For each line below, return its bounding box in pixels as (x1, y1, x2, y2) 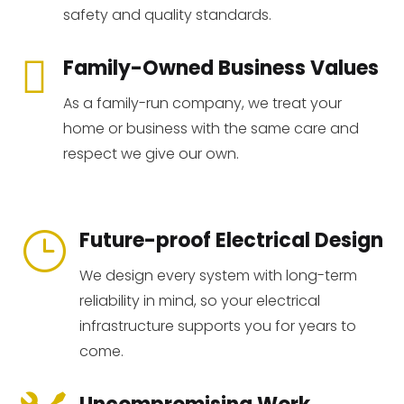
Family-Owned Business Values (62, 54, 379, 83)
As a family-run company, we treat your (62, 93, 342, 115)
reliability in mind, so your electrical (78, 290, 320, 312)
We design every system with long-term (78, 265, 357, 287)
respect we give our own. (62, 143, 239, 165)
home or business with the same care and (62, 118, 359, 140)
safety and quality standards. (62, 5, 271, 26)
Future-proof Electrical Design (78, 226, 383, 255)
